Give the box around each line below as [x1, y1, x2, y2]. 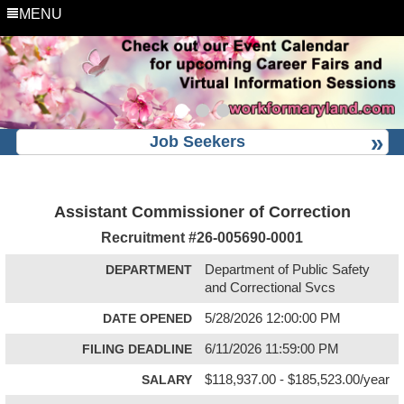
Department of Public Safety [205, 262, 371, 277]
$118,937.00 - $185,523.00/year [205, 372, 390, 387]
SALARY [142, 372, 192, 387]
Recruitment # [101, 228, 197, 245]
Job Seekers [150, 132, 245, 151]
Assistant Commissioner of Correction [53, 202, 351, 221]
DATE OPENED [103, 310, 192, 326]
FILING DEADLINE [82, 341, 192, 356]
